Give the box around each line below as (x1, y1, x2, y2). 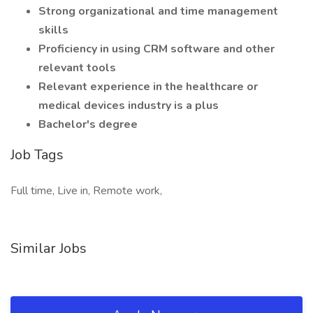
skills (38, 22, 68, 38)
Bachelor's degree (38, 117, 138, 132)
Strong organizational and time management (38, 3, 278, 19)
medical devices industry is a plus (38, 98, 219, 113)
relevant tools (38, 60, 116, 75)
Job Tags (10, 145, 64, 164)
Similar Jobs (10, 239, 87, 258)
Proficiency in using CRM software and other (38, 41, 275, 57)
